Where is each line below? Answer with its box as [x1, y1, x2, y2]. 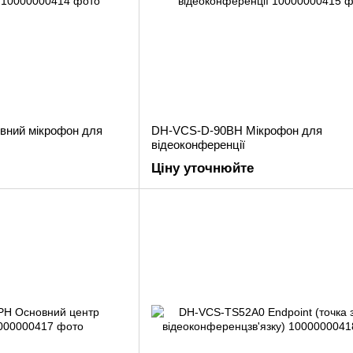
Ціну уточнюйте [151, 161, 254, 176]
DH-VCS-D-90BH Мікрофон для [151, 124, 322, 137]
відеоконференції [151, 138, 245, 151]
